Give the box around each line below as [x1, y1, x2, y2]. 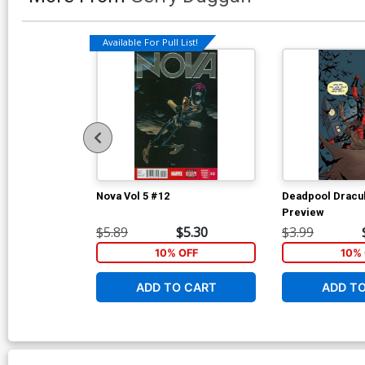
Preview [282, 205, 323, 218]
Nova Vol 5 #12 [96, 189, 169, 202]
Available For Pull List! [103, 36, 198, 49]
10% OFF [154, 246, 198, 259]
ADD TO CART [135, 279, 217, 294]
